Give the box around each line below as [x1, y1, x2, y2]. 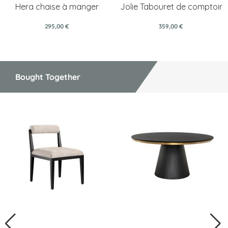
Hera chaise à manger [15, 1, 99, 12]
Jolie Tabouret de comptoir [120, 1, 222, 12]
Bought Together [15, 71, 80, 82]
